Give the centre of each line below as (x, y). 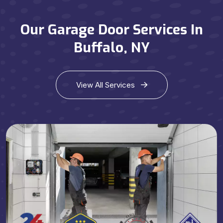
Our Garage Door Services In (111, 30)
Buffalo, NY (111, 48)
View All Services (106, 85)
